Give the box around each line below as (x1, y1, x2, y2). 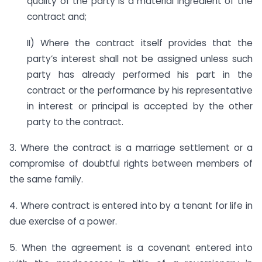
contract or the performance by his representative (27, 84, 253, 96)
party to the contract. (27, 115, 123, 128)
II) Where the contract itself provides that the (27, 36, 253, 49)
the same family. (9, 173, 83, 186)
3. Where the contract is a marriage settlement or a (9, 142, 253, 154)
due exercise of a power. (9, 215, 117, 228)
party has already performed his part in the (27, 68, 253, 81)
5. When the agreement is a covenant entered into (9, 242, 253, 254)
